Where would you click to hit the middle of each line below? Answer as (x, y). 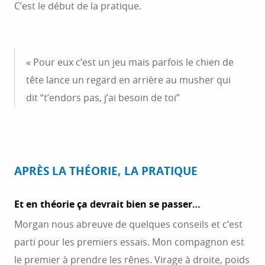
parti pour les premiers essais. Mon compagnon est (129, 242)
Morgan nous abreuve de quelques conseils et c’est (128, 224)
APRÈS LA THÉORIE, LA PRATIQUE (106, 171)
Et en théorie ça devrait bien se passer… (107, 204)
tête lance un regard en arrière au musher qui (128, 80)
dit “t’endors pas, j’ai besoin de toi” (103, 98)
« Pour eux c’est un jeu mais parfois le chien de (130, 62)
